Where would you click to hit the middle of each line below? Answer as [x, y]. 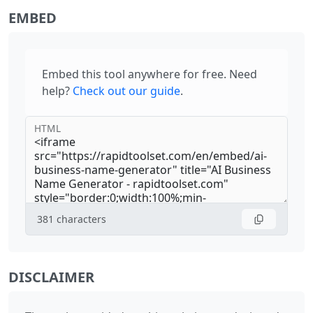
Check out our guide [126, 90]
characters [81, 219]
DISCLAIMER [51, 277]
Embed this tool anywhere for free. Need [150, 74]
